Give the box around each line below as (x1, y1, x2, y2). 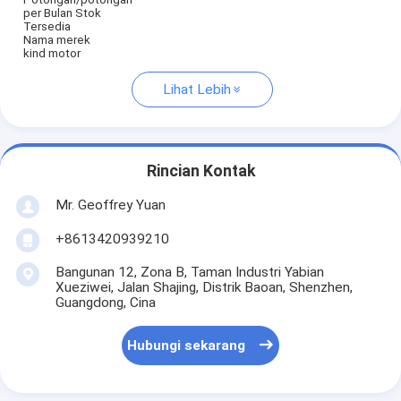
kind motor (22, 47, 81, 61)
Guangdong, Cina (55, 294, 156, 311)
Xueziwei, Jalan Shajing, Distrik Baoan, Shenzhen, (55, 278, 353, 295)
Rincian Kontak (146, 162, 255, 181)
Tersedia (22, 20, 71, 34)
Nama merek (22, 33, 90, 47)
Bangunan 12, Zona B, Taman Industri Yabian (55, 263, 324, 280)
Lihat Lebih (162, 81, 231, 98)
